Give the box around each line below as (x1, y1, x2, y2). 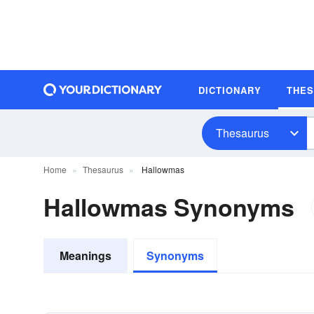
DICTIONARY (198, 83, 261, 97)
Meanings (60, 247, 111, 264)
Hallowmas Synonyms (43, 190, 294, 224)
